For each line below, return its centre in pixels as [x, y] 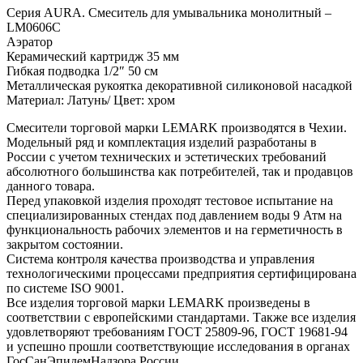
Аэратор [30, 41]
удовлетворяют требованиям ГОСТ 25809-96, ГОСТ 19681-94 [177, 331]
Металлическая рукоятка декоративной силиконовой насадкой [179, 85]
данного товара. [51, 186]
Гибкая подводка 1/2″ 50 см [82, 70]
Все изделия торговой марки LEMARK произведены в [158, 302]
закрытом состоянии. [65, 244]
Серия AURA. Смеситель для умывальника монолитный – [169, 12]
